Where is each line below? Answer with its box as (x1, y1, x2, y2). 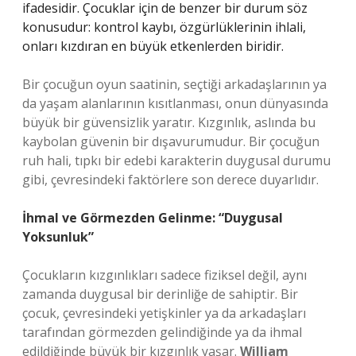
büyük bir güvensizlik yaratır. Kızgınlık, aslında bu (22, 114, 315, 131)
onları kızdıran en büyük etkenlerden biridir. (22, 37, 284, 55)
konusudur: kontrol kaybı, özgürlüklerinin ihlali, (22, 18, 306, 36)
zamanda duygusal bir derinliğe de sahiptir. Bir (22, 285, 298, 303)
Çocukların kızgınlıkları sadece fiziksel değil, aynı (22, 266, 307, 284)
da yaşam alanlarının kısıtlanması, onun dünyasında (22, 95, 328, 112)
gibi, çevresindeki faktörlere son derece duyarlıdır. (22, 171, 319, 188)
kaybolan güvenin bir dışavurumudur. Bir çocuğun (22, 133, 319, 150)
